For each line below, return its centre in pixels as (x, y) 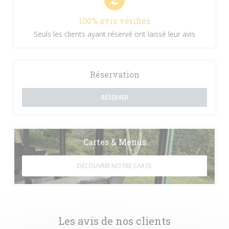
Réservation (114, 74)
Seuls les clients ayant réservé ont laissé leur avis (114, 34)
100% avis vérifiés (114, 21)
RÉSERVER (114, 97)
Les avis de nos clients (114, 221)
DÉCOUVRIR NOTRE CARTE (114, 166)
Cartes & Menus (114, 142)
